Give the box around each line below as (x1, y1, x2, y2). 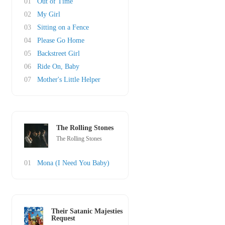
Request (51, 214, 75, 222)
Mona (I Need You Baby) (37, 159, 109, 167)
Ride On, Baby (37, 63, 79, 70)
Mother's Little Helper (37, 76, 100, 83)
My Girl (37, 11, 60, 18)
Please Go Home (37, 37, 84, 44)
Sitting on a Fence (37, 24, 89, 31)
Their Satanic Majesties (51, 207, 123, 215)
